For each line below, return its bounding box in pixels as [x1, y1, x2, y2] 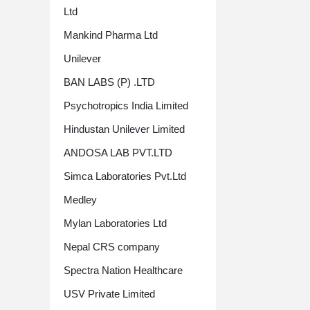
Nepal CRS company [64, 241, 160, 253]
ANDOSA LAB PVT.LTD [64, 147, 172, 158]
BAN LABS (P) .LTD [64, 76, 155, 88]
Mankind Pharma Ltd [64, 29, 158, 41]
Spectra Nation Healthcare [64, 264, 183, 276]
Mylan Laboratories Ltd [64, 217, 167, 229]
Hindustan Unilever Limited [64, 123, 185, 135]
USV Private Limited [64, 288, 155, 300]
